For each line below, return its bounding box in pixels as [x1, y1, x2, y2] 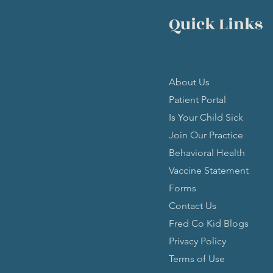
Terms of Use [169, 253, 225, 264]
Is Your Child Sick [169, 112, 243, 123]
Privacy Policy [169, 235, 226, 247]
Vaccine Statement [169, 165, 249, 176]
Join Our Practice [169, 129, 243, 141]
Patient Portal [169, 94, 226, 105]
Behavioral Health [169, 147, 245, 158]
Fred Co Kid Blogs [169, 218, 249, 229]
